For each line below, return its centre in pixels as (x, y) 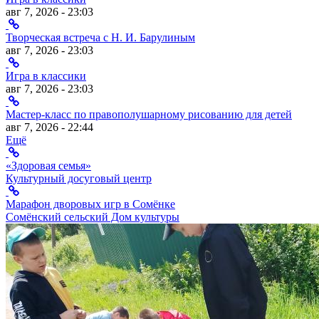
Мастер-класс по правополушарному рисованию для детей (149, 115)
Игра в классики (46, 76)
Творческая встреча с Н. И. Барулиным (100, 38)
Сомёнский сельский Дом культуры (93, 217)
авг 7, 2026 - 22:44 (49, 127)
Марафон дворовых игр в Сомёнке (90, 204)
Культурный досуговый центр (79, 179)
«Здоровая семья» (48, 166)
